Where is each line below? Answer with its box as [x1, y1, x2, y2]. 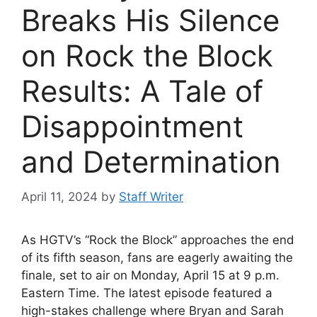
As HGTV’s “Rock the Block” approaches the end [21, 232, 294, 247]
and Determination [21, 144, 281, 180]
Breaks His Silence [21, 2, 279, 39]
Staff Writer [119, 189, 183, 204]
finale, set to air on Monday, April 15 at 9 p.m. [21, 267, 279, 282]
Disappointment [21, 108, 243, 145]
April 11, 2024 [21, 189, 98, 204]
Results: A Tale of [21, 73, 263, 110]
